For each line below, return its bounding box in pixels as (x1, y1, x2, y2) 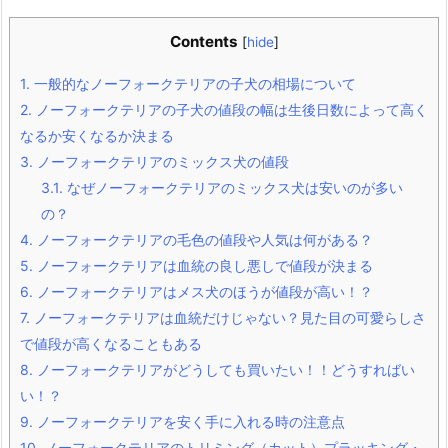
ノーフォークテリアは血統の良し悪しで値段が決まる (33, 257, 373, 275)
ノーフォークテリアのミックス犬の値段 (33, 153, 289, 171)
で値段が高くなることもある (20, 335, 202, 353)
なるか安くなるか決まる (20, 127, 174, 145)
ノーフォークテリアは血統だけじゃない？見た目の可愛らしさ (30, 309, 426, 327)
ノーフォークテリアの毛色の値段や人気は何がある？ (33, 231, 373, 249)
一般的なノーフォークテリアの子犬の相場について (30, 75, 356, 93)
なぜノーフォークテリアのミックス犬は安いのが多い (63, 179, 403, 197)
